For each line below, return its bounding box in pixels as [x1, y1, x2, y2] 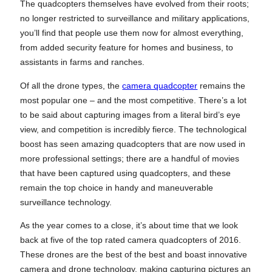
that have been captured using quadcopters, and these [20, 168, 231, 178]
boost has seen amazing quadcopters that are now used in [20, 138, 246, 149]
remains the [197, 80, 246, 90]
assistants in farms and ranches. [20, 57, 145, 67]
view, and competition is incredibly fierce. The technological [20, 124, 247, 134]
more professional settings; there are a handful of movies [20, 153, 240, 163]
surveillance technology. [20, 197, 115, 207]
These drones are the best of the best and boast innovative [20, 250, 248, 260]
